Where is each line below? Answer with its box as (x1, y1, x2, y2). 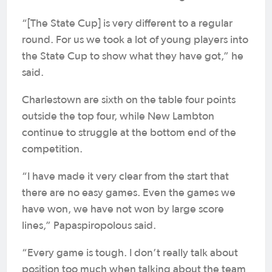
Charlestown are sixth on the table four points (22, 95, 236, 106)
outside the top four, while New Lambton (22, 111, 214, 122)
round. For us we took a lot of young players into (22, 35, 248, 46)
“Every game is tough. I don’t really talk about (22, 248, 238, 259)
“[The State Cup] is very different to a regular (22, 18, 233, 29)
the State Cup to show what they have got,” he (22, 51, 243, 62)
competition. (22, 144, 83, 155)
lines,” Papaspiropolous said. (22, 220, 156, 231)
